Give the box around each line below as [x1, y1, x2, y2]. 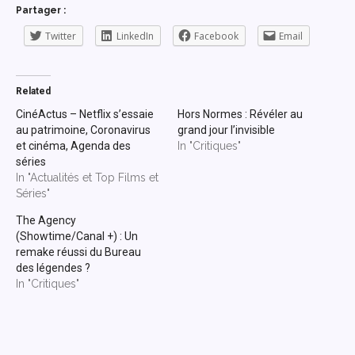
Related [16, 85, 51, 97]
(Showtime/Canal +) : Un [16, 229, 138, 242]
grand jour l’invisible [177, 123, 275, 136]
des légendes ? [16, 261, 90, 274]
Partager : [16, 4, 66, 16]
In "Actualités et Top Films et [16, 170, 158, 184]
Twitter [45, 29, 76, 43]
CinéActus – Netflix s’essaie [16, 107, 154, 120]
